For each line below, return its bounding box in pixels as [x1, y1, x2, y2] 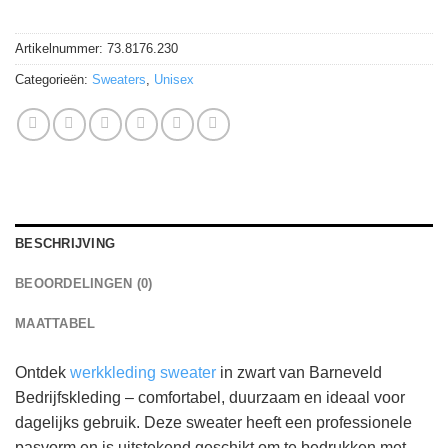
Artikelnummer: [15, 41, 107, 57]
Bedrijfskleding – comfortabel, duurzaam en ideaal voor [15, 389, 405, 407]
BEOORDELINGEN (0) [15, 276, 153, 292]
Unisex [154, 72, 194, 88]
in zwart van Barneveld [216, 364, 382, 382]
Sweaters [92, 72, 146, 88]
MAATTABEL [15, 316, 96, 332]
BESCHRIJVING [15, 236, 116, 252]
